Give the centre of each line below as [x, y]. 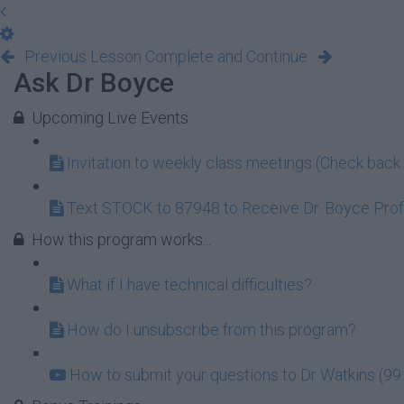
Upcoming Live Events [110, 118]
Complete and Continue [226, 56]
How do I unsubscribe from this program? [211, 330]
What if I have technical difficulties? [189, 285]
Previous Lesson [83, 56]
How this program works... [121, 239]
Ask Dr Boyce [94, 83]
